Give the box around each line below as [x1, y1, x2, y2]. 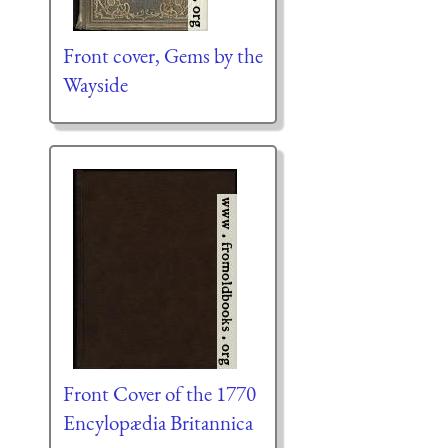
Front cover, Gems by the [62, 42, 263, 70]
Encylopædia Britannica [62, 409, 253, 437]
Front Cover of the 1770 [62, 380, 256, 408]
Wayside [62, 71, 128, 99]
